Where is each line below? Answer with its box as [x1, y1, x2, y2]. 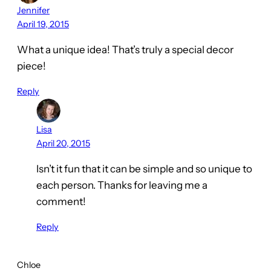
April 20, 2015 [36, 138, 90, 149]
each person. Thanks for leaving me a [36, 179, 207, 192]
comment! [36, 195, 86, 208]
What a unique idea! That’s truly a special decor [17, 44, 233, 56]
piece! [17, 60, 46, 73]
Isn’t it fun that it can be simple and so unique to [36, 163, 252, 175]
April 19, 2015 [17, 19, 69, 30]
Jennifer [17, 5, 50, 16]
